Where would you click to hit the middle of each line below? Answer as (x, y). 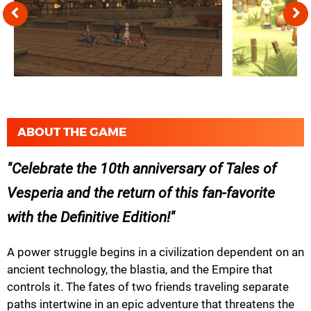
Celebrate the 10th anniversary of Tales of (144, 168)
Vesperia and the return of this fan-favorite (141, 193)
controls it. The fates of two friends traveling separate (148, 286)
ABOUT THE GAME (72, 132)
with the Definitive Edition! (89, 217)
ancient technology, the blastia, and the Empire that (140, 269)
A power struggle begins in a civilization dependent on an (155, 252)
